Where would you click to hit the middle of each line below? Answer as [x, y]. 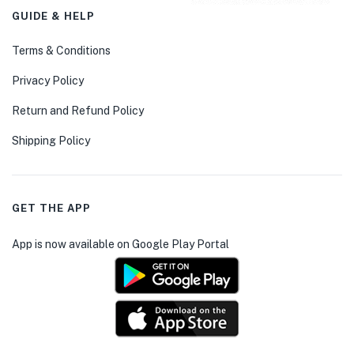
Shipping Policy [51, 141]
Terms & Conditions [61, 51]
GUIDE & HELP [53, 16]
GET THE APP [51, 208]
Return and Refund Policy [78, 111]
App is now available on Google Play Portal [121, 244]
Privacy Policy [48, 81]
